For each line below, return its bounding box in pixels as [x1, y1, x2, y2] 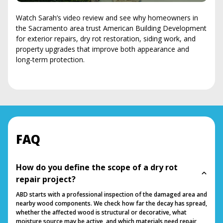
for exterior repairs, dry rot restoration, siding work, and [16, 33, 196, 43]
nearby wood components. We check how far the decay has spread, [16, 199, 207, 208]
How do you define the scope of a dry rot [16, 161, 178, 173]
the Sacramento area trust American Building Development [16, 23, 207, 33]
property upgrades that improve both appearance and [16, 44, 189, 54]
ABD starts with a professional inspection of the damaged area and [16, 190, 207, 199]
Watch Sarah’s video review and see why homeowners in [16, 12, 198, 22]
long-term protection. [16, 54, 85, 64]
